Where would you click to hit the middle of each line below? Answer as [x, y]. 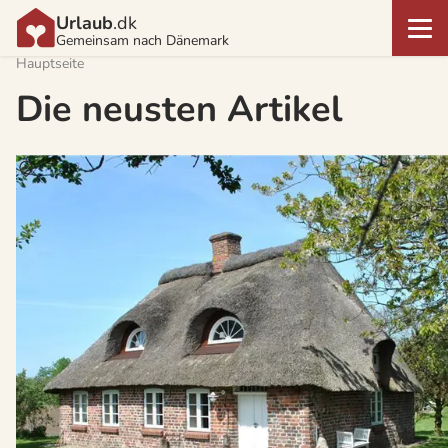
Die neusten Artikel [179, 109]
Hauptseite [50, 63]
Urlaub [84, 23]
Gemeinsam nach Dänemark [142, 40]
